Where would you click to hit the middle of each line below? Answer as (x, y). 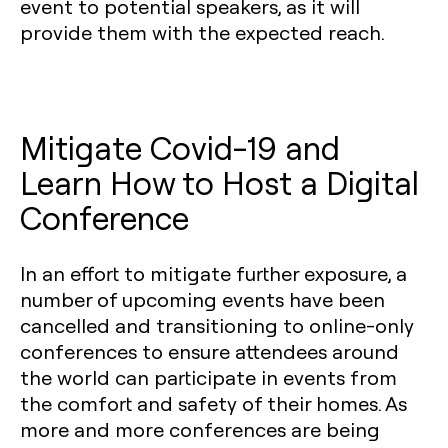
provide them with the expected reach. (202, 32)
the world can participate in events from (208, 377)
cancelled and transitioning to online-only (217, 325)
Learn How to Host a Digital (219, 182)
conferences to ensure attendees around (209, 351)
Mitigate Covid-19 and (180, 147)
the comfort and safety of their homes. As (213, 403)
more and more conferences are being (200, 429)
